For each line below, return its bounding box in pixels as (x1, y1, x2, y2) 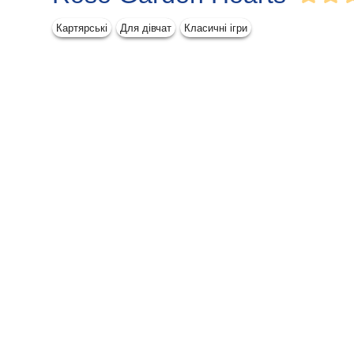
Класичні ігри (184, 21, 247, 34)
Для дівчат (120, 21, 171, 34)
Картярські (56, 21, 107, 34)
